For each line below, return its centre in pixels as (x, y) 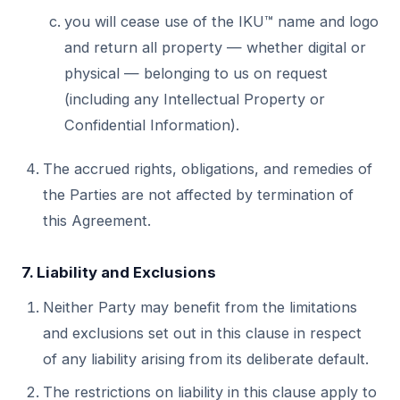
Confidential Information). (152, 125)
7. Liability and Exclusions (119, 272)
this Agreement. (97, 221)
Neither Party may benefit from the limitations (200, 307)
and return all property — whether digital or (215, 47)
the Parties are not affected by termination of (198, 195)
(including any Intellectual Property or (195, 99)
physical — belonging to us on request (196, 73)
